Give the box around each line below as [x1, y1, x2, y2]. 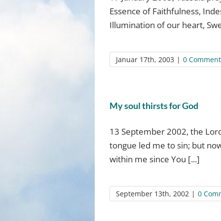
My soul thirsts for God [109, 100, 198, 111]
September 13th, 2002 [115, 189, 189, 198]
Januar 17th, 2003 [115, 55, 174, 64]
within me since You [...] [109, 153, 200, 165]
